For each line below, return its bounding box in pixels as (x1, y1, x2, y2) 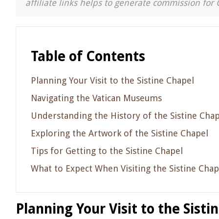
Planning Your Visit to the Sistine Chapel (31, 75, 194, 86)
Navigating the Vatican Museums (31, 93, 162, 103)
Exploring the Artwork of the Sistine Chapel (31, 128, 208, 138)
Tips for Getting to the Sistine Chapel (31, 146, 183, 156)
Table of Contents (31, 48, 145, 65)
